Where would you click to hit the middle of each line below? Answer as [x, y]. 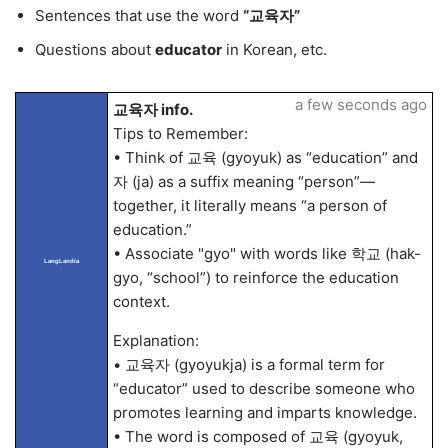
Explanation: [155, 340]
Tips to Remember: [180, 133]
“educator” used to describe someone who [263, 388]
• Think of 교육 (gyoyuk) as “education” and [265, 157]
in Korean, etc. [274, 49]
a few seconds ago [360, 104]
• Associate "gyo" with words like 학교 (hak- [266, 253]
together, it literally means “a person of [249, 205]
